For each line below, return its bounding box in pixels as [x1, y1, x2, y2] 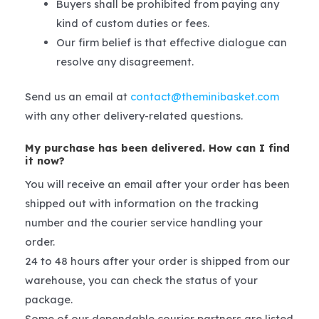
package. [25, 293, 73, 307]
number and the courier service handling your [25, 216, 263, 230]
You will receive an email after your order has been [25, 177, 290, 192]
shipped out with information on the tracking [25, 197, 258, 211]
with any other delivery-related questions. [25, 108, 243, 122]
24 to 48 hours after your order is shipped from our [25, 254, 290, 268]
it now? [25, 153, 65, 167]
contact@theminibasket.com [130, 89, 279, 103]
